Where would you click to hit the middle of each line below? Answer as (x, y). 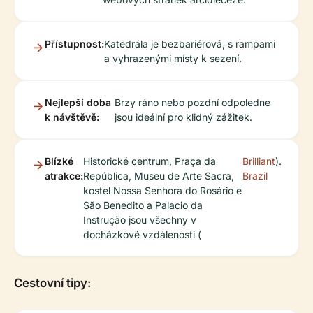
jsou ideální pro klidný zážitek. (183, 117)
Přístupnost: (74, 44)
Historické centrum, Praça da (150, 161)
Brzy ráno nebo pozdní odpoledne (192, 103)
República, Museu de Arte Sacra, (159, 176)
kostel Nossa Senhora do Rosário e (162, 191)
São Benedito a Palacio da (143, 205)
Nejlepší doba (78, 103)
